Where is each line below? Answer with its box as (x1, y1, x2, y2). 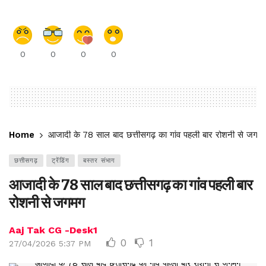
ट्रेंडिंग (52, 157, 69, 165)
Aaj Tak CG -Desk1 (9, 224, 97, 236)
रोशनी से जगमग (9, 194, 84, 213)
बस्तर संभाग (83, 157, 115, 165)
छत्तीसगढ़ (14, 157, 38, 165)
